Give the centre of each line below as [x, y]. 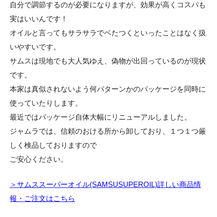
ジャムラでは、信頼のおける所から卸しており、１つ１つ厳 [108, 131]
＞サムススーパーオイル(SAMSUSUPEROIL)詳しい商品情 [105, 184]
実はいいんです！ [39, 19]
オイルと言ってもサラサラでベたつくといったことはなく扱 [108, 33]
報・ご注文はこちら [42, 198]
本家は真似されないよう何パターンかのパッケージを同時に [108, 89]
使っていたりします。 [46, 103]
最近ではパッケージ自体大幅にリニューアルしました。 [101, 117]
